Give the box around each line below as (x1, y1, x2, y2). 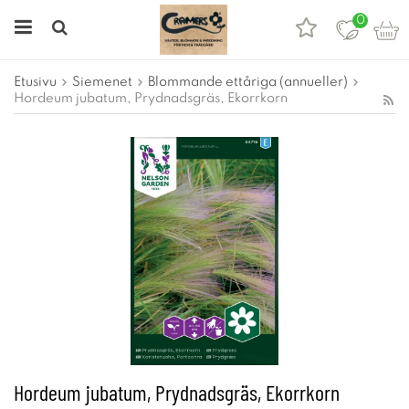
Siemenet (72, 76, 132, 89)
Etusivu (14, 76, 57, 89)
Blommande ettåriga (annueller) (148, 76, 348, 89)
